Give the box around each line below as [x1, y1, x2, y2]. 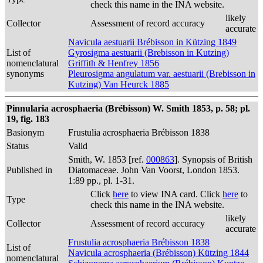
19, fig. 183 [6, 114, 49, 124]
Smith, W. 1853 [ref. [68, 154, 146, 164]
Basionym [6, 127, 44, 137]
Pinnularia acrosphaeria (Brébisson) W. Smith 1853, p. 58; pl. [6, 103, 250, 113]
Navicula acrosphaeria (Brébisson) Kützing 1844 [68, 248, 249, 258]
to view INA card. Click [129, 189, 222, 199]
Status [6, 141, 29, 151]
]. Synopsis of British [174, 154, 252, 164]
